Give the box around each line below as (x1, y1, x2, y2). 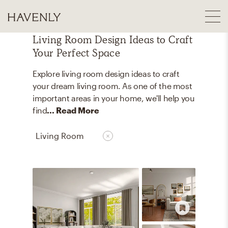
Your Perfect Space (33, 46, 121, 60)
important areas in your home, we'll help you (33, 93, 195, 103)
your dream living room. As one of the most (33, 81, 192, 91)
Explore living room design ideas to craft (33, 69, 180, 78)
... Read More (47, 105, 100, 115)
